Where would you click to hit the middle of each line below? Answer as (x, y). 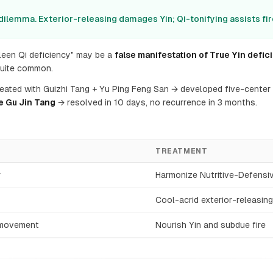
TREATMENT (182, 151)
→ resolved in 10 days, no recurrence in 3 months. (156, 102)
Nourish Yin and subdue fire (211, 225)
